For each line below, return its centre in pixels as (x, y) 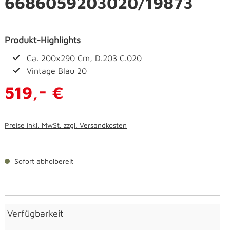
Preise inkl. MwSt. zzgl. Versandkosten (66, 125)
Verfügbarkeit (35, 214)
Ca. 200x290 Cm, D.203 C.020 (84, 58)
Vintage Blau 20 (57, 71)
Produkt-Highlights (43, 40)
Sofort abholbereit (43, 161)
